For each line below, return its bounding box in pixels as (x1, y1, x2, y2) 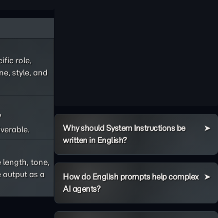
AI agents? (63, 184, 100, 194)
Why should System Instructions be (63, 123, 185, 133)
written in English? (63, 135, 127, 145)
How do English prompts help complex (63, 172, 199, 182)
